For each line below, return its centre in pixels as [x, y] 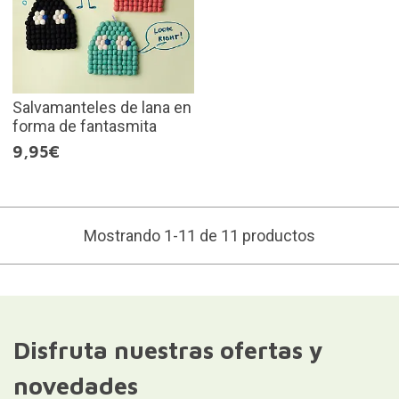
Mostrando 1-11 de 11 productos [199, 236]
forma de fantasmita [84, 126]
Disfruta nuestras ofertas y [168, 350]
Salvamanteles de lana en [102, 108]
